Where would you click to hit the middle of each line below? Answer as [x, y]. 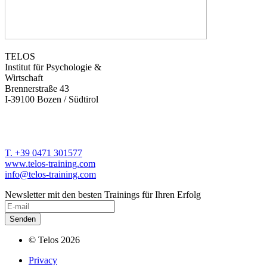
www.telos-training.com [50, 163]
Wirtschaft [24, 77]
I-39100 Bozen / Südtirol [52, 99]
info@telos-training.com [50, 174]
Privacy [43, 260]
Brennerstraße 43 [37, 88]
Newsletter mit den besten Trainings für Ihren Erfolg [103, 194]
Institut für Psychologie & [53, 67]
